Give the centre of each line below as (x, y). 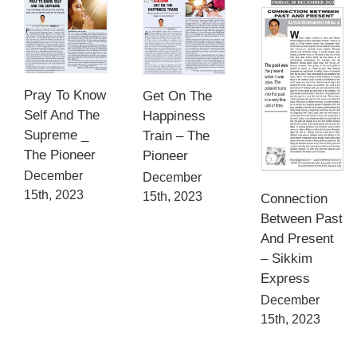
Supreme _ (56, 135)
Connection (294, 199)
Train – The (176, 136)
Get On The (177, 96)
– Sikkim (287, 259)
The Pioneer (60, 155)
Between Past (302, 219)
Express (286, 279)
